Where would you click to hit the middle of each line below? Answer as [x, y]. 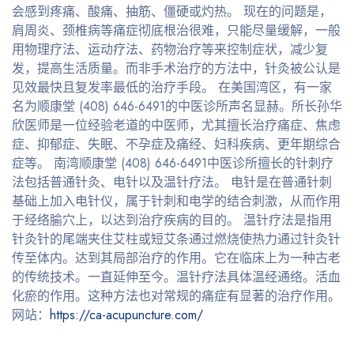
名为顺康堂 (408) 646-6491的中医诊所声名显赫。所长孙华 [177, 106]
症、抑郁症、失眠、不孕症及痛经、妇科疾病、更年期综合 [176, 144]
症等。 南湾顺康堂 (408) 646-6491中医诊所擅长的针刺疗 [173, 163]
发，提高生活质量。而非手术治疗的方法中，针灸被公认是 [176, 68]
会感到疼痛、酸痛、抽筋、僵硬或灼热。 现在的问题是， [172, 11]
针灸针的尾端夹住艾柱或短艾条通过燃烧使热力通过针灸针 [176, 239]
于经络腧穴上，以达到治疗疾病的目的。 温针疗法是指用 [172, 220]
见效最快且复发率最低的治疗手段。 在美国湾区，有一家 [172, 87]
